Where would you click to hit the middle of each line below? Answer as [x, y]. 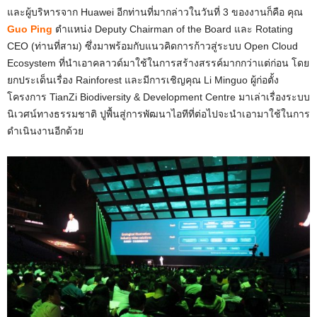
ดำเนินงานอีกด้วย [45, 131]
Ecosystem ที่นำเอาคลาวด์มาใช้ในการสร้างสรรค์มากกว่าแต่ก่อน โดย [158, 63]
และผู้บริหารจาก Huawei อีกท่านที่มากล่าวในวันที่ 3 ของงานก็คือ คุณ [155, 12]
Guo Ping [30, 29]
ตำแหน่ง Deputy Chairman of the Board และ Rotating [173, 29]
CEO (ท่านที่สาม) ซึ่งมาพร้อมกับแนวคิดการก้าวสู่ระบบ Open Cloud [152, 46]
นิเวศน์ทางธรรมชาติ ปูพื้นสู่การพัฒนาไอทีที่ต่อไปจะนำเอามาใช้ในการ [158, 114]
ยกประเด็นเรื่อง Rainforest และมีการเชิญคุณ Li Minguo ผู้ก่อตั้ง [143, 80]
